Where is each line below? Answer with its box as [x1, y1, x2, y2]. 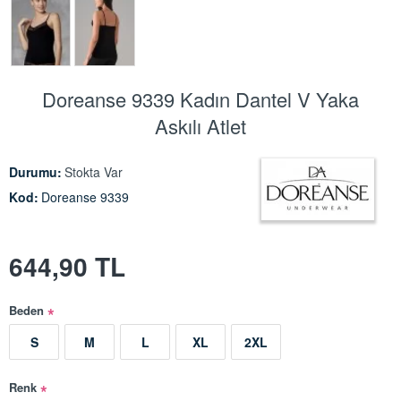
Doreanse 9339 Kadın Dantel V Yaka [42, 85, 359, 114]
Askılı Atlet [155, 112, 246, 141]
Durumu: [9, 163, 62, 182]
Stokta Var [64, 163, 123, 182]
